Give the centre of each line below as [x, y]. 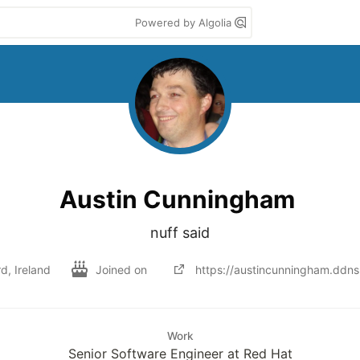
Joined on [123, 269]
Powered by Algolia [185, 22]
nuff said [180, 233]
